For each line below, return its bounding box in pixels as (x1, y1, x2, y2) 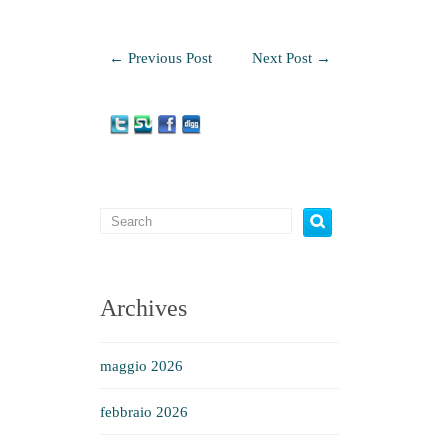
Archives (100, 295, 187, 321)
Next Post (252, 50, 317, 66)
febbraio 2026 (100, 404, 188, 420)
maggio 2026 (100, 358, 183, 374)
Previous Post (124, 50, 212, 66)
